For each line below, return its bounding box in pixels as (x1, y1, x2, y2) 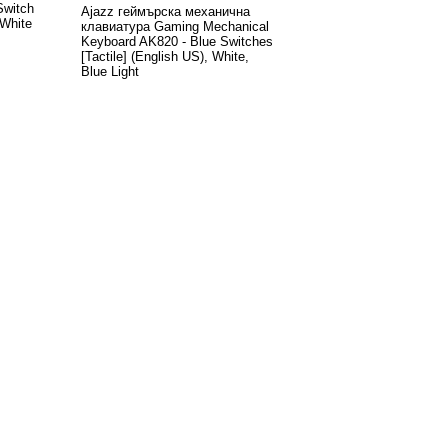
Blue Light (81, 63, 139, 79)
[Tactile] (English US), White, (81, 48, 249, 64)
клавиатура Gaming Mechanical (81, 18, 269, 34)
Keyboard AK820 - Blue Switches (81, 33, 273, 49)
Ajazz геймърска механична (81, 3, 250, 19)
